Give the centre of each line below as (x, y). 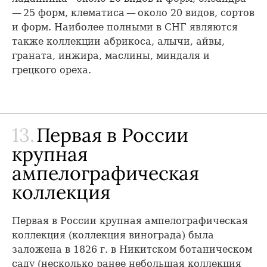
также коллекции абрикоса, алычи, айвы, (118, 41)
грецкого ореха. (52, 70)
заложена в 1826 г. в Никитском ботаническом (132, 249)
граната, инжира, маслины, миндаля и (111, 55)
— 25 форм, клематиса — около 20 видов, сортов (133, 13)
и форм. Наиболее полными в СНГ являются (125, 27)
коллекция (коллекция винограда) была (113, 235)
